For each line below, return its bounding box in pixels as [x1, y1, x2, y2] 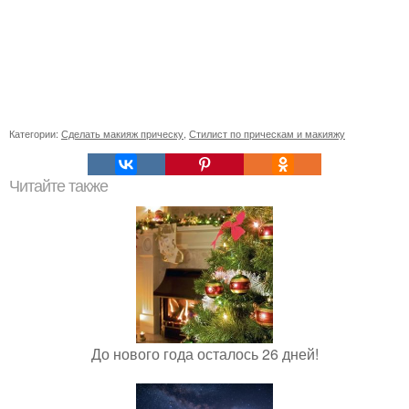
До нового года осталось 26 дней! [90, 343, 319, 365]
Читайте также [9, 177, 108, 196]
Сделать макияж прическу [61, 126, 184, 142]
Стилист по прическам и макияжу [189, 126, 345, 142]
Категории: [9, 126, 61, 142]
